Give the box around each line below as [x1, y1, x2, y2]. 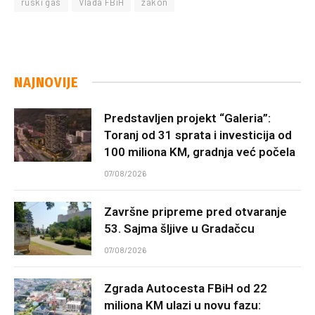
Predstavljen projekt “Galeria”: [104, 110, 271, 125]
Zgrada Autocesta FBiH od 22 [104, 281, 267, 295]
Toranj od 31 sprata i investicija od [104, 127, 292, 142]
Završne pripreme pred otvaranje [104, 204, 287, 219]
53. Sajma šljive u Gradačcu [104, 221, 255, 236]
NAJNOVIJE [14, 73, 79, 91]
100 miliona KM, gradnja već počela [104, 144, 295, 159]
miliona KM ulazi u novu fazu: [104, 297, 261, 312]
